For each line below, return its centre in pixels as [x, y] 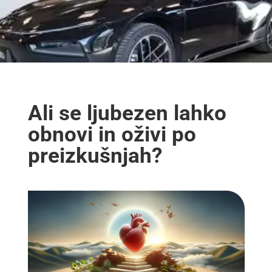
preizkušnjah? [95, 156]
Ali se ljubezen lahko [127, 113]
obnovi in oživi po [112, 134]
